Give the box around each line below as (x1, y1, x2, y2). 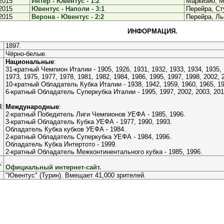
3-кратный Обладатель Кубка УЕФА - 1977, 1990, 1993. (5, 118, 172, 125)
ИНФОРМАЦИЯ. (127, 27, 177, 35)
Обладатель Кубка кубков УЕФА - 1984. (5, 125, 126, 133)
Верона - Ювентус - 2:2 (31, 13, 104, 20)
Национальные (5, 58, 54, 65)
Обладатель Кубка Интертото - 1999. (5, 140, 117, 148)
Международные (5, 103, 59, 110)
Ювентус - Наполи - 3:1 (31, 5, 104, 12)
